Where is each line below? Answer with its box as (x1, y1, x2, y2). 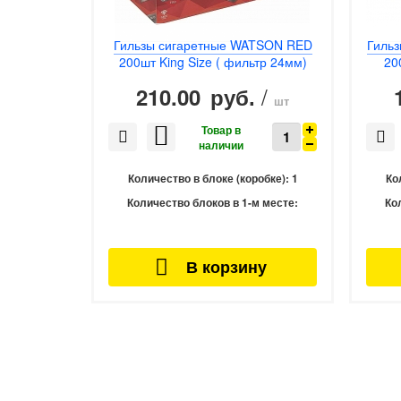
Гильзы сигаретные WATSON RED (113, 36, 312, 55)
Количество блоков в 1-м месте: (127, 195, 298, 211)
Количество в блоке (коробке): (127, 171, 289, 187)
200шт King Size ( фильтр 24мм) (118, 53, 307, 72)
